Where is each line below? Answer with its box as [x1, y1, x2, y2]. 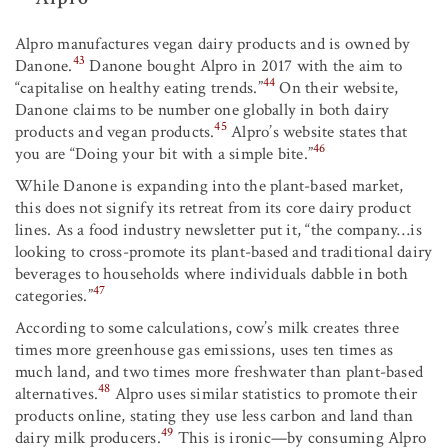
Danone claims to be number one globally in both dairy [15, 98, 390, 121]
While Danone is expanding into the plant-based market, [15, 174, 404, 197]
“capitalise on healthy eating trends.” [15, 76, 263, 99]
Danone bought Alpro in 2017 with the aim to [85, 54, 403, 77]
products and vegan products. [15, 120, 215, 143]
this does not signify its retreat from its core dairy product [15, 196, 412, 219]
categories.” [15, 284, 93, 307]
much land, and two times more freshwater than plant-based [15, 360, 424, 383]
